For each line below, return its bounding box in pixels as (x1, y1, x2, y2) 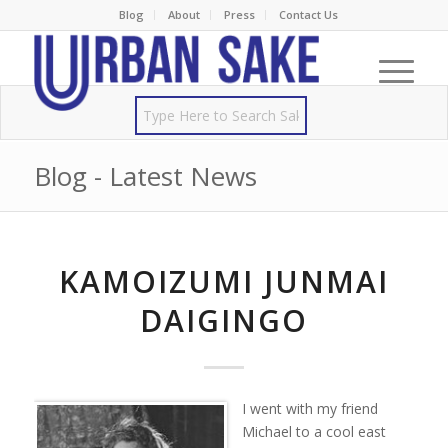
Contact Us (279, 7, 339, 22)
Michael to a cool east (241, 421, 386, 441)
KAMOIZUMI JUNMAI (58, 261, 389, 302)
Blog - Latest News (33, 158, 257, 194)
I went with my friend (241, 398, 378, 418)
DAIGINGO (139, 300, 308, 341)
